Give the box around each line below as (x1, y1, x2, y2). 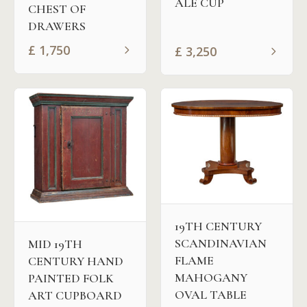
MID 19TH (28, 236, 82, 252)
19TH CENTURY (175, 218, 262, 234)
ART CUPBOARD (28, 288, 122, 304)
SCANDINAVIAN (175, 235, 267, 251)
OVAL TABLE (175, 286, 247, 302)
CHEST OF (28, 1, 86, 17)
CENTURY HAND (28, 254, 123, 269)
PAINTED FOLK (28, 271, 114, 286)
